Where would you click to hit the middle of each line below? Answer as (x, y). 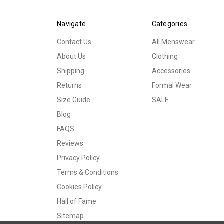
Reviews (70, 144)
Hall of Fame (77, 202)
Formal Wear (172, 86)
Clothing (165, 57)
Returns (69, 86)
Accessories (171, 71)
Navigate (71, 24)
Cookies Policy (79, 187)
